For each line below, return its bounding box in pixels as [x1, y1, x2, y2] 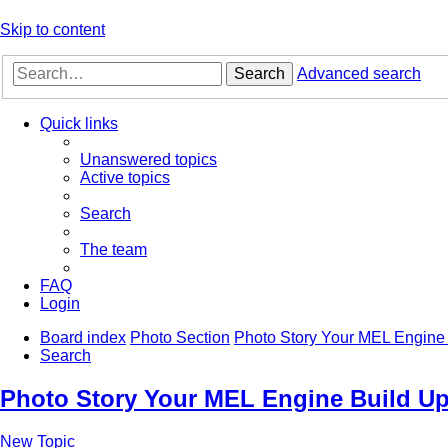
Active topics [80, 169, 170, 187]
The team [80, 241, 147, 259]
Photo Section [130, 329, 230, 347]
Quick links [40, 115, 118, 133]
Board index [40, 329, 126, 347]
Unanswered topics [80, 151, 217, 169]
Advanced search [297, 65, 421, 83]
